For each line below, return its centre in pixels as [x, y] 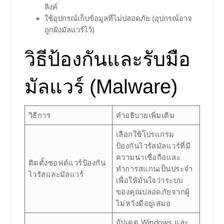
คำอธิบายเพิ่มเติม [145, 115]
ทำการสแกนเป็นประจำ [154, 168]
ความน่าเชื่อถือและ [148, 157]
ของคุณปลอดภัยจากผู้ [153, 191]
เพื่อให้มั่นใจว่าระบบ [149, 180]
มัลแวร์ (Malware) [101, 86]
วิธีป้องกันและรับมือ [107, 59]
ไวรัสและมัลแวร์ [56, 174]
